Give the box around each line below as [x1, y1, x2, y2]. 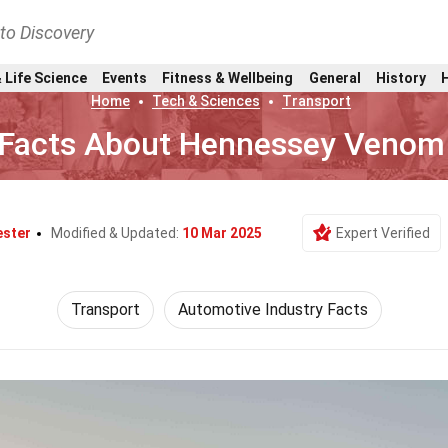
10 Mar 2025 [182, 225, 262, 241]
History [376, 69, 426, 86]
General [308, 69, 361, 86]
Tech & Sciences [151, 93, 260, 109]
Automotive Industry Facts [177, 300, 368, 319]
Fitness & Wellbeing [162, 69, 294, 86]
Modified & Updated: [51, 225, 182, 241]
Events [101, 69, 147, 86]
